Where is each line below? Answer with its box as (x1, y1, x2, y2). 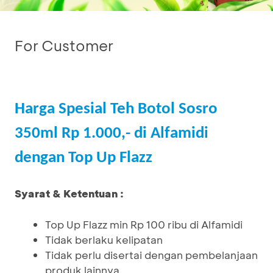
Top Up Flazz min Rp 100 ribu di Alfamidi (45, 218, 243, 231)
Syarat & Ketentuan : (15, 186, 124, 200)
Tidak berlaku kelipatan (45, 233, 163, 246)
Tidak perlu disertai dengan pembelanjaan (45, 248, 258, 261)
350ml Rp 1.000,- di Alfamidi (15, 126, 208, 142)
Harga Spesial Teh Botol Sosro (15, 101, 218, 118)
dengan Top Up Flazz (15, 150, 152, 166)
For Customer (15, 36, 113, 55)
